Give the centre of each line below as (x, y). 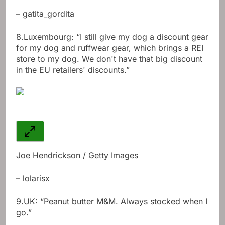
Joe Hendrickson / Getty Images (77, 155)
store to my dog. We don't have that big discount (109, 59)
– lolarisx (33, 179)
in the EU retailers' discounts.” (73, 70)
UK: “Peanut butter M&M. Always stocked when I (116, 202)
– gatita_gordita (45, 14)
